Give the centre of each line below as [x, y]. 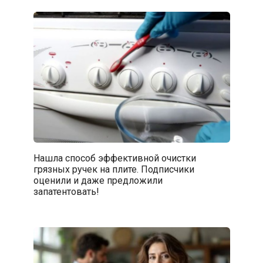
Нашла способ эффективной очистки [114, 158]
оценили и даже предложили [98, 180]
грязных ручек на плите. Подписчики [114, 169]
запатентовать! [66, 191]
